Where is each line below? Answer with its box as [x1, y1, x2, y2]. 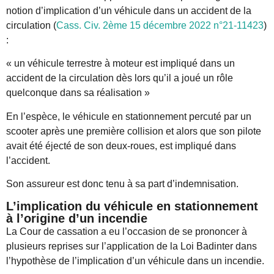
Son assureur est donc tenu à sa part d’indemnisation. [6, 179, 239, 190]
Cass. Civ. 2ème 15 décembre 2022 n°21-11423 [56, 20, 264, 31]
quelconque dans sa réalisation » [6, 87, 150, 98]
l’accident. [6, 155, 50, 166]
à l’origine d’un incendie [6, 212, 147, 226]
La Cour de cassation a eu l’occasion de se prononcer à [6, 226, 247, 237]
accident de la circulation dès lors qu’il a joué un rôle [6, 73, 233, 84]
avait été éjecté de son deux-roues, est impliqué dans [6, 140, 236, 151]
